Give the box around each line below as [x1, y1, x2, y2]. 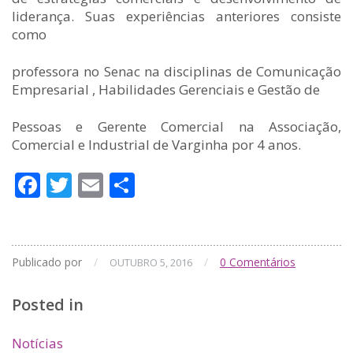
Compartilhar [135, 168, 290, 202]
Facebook [40, 168, 151, 202]
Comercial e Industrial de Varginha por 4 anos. [12, 136, 301, 154]
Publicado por [12, 255, 85, 269]
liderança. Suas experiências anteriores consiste [12, 7, 341, 25]
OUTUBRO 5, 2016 [110, 255, 192, 269]
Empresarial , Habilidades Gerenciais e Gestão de [12, 80, 320, 98]
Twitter [72, 168, 156, 202]
